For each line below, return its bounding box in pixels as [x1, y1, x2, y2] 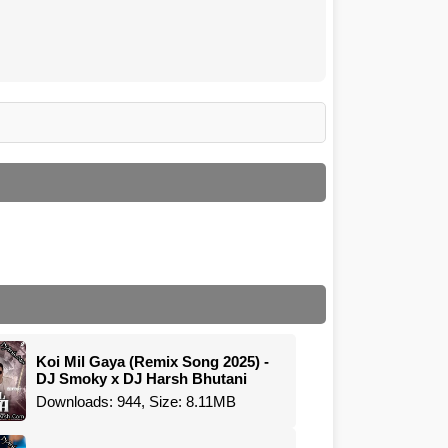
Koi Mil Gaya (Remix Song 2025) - [36, 352, 270, 370]
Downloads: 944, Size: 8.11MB [36, 392, 237, 410]
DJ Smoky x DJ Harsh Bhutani [36, 369, 248, 387]
